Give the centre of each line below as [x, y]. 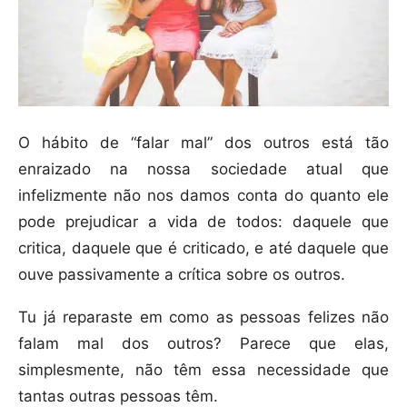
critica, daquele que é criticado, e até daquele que [203, 248]
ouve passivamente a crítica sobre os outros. [182, 274]
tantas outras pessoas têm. [118, 396]
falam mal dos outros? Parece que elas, [203, 343]
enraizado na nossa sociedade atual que [203, 169]
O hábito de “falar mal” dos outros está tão [203, 142]
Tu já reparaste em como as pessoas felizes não [203, 317]
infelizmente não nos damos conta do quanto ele [203, 195]
